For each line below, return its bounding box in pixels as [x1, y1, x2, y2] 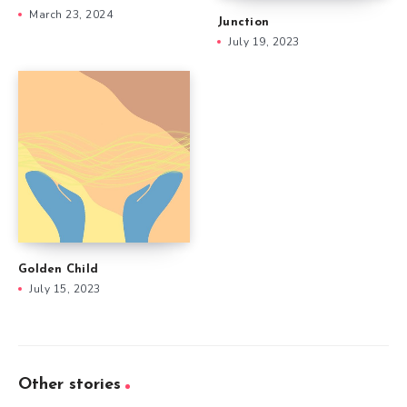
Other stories [18, 375, 121, 393]
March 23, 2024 [29, 7, 113, 23]
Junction [217, 15, 269, 28]
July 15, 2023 [29, 281, 101, 296]
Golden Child [18, 263, 98, 275]
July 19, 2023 [228, 34, 300, 49]
